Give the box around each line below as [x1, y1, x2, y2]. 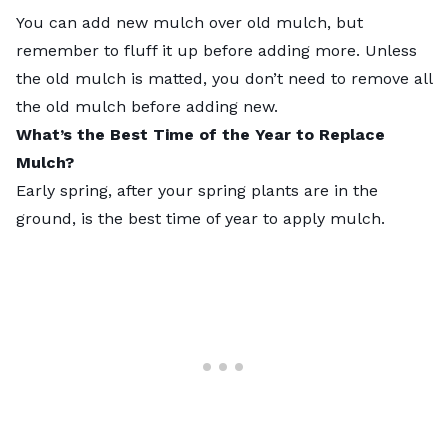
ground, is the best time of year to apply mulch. [16, 209, 390, 229]
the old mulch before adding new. [16, 97, 278, 117]
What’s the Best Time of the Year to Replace [16, 125, 385, 145]
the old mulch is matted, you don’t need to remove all [16, 69, 432, 89]
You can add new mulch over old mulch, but [16, 13, 363, 33]
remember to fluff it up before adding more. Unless [16, 41, 417, 61]
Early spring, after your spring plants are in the [16, 181, 378, 201]
